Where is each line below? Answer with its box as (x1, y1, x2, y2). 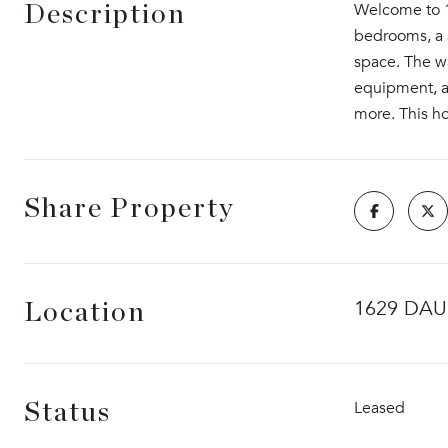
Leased (354, 398, 405, 418)
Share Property (24, 195, 235, 223)
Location (24, 299, 146, 327)
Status (24, 399, 111, 427)
